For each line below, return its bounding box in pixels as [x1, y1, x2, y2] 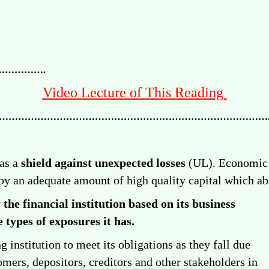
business [192, 197, 235, 210]
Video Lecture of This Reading [42, 85, 227, 100]
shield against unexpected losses [21, 156, 186, 169]
